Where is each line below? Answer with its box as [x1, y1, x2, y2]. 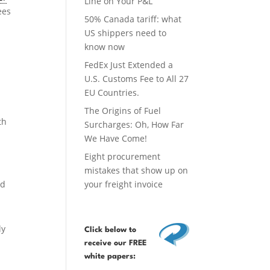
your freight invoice [84, 178, 163, 190]
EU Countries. [84, 87, 140, 99]
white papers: [84, 252, 136, 260]
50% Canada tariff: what [84, 13, 182, 25]
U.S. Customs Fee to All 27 [84, 73, 189, 85]
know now [84, 41, 125, 53]
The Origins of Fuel [84, 105, 162, 117]
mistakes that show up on [84, 165, 189, 177]
